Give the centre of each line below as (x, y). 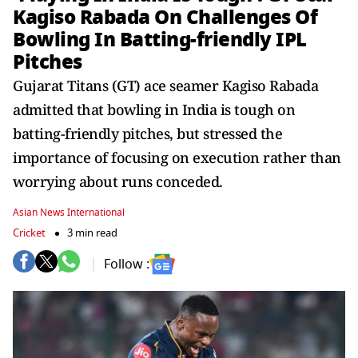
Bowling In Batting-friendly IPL (160, 40)
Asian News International (69, 213)
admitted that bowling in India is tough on (154, 109)
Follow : (127, 264)
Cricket (29, 233)
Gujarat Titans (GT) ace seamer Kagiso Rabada (165, 86)
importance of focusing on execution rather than (177, 157)
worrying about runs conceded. (118, 181)
